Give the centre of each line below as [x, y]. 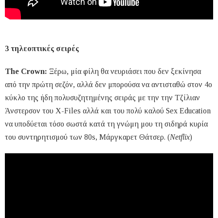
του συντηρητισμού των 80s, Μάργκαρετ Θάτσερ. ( [87, 137]
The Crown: [27, 72]
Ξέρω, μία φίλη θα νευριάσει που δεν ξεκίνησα [125, 72]
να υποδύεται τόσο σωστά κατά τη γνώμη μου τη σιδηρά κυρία [106, 124]
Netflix [180, 137]
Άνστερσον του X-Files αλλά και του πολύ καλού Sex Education [108, 111]
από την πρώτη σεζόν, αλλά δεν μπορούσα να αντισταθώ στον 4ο [109, 85]
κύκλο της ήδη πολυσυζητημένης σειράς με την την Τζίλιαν [102, 98]
